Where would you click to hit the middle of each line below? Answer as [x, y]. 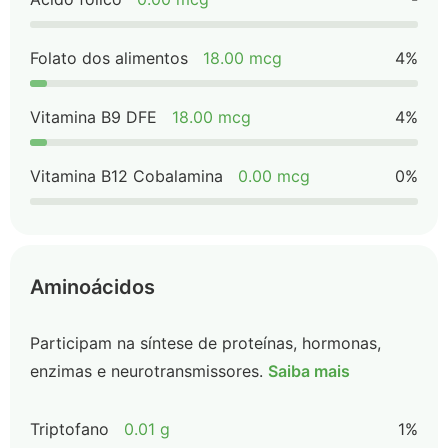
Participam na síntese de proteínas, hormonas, [205, 343]
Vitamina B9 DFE [93, 117]
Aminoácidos [92, 287]
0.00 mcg [274, 176]
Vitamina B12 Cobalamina [126, 176]
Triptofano [69, 429]
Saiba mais [309, 371]
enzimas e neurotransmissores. [146, 371]
